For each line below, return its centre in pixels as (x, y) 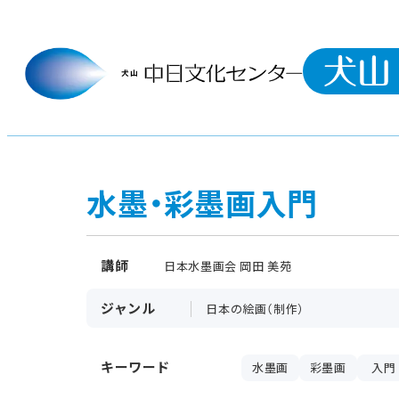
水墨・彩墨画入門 (202, 202)
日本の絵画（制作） (255, 308)
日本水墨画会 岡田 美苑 (228, 265)
